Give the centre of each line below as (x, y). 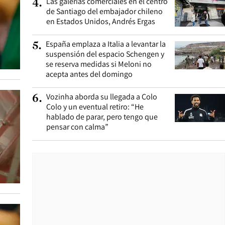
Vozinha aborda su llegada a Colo (102, 97)
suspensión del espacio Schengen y (105, 54)
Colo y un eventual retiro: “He (95, 107)
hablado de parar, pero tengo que (102, 117)
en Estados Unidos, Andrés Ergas (101, 21)
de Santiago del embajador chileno (104, 11)
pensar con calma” (77, 127)
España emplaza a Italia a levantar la (106, 44)
